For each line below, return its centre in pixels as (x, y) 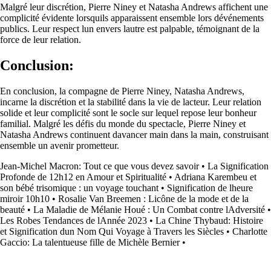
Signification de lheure (210, 188)
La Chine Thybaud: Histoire (209, 220)
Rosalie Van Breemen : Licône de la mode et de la (153, 198)
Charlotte (250, 231)
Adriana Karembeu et (215, 177)
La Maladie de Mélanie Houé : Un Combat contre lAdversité (149, 209)
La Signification (238, 166)
